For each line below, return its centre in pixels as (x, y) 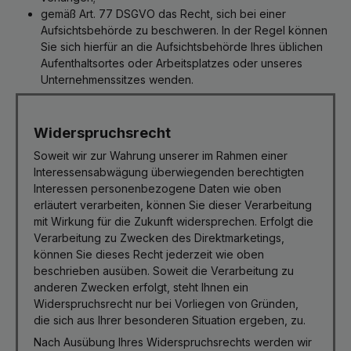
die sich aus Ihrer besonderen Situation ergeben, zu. (170, 320)
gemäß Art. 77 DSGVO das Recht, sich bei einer (163, 14)
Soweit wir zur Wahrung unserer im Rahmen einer (161, 156)
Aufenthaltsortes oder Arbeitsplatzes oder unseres (172, 63)
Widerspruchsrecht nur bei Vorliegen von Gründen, (166, 304)
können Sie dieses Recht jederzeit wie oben (149, 254)
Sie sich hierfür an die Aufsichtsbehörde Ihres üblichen (182, 47)
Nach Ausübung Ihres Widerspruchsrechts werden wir (173, 342)
